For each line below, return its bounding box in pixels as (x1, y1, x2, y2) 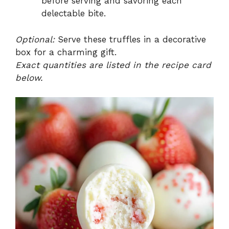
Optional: (15, 34, 55, 44)
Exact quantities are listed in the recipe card (15, 59, 211, 70)
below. (15, 72, 43, 83)
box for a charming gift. (15, 47, 117, 57)
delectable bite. (41, 8, 106, 19)
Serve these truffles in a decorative (55, 34, 206, 44)
